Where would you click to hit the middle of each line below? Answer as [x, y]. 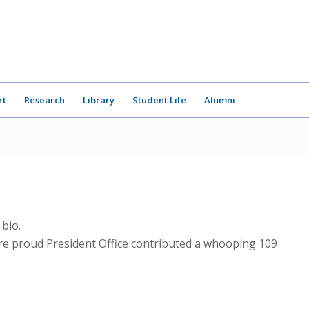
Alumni [220, 100]
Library [99, 100]
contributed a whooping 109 [203, 243]
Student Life [159, 100]
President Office [87, 243]
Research [44, 100]
